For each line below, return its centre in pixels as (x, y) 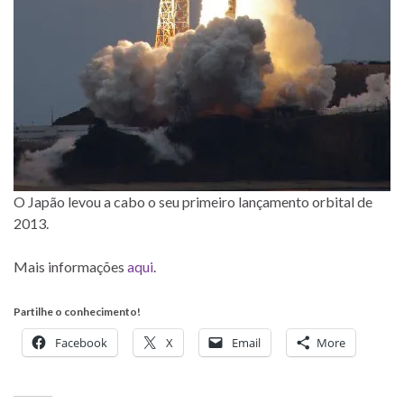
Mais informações (70, 266)
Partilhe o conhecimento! (77, 311)
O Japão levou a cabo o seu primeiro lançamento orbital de (193, 201)
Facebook (81, 342)
